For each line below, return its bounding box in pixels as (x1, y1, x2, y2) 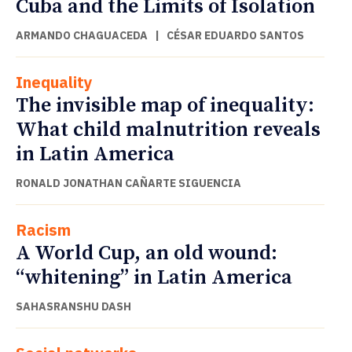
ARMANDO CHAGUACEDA (16, 27, 148, 42)
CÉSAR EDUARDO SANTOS (167, 27, 304, 42)
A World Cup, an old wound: (16, 240, 277, 266)
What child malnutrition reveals (16, 116, 321, 143)
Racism (16, 218, 71, 240)
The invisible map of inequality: (16, 92, 314, 119)
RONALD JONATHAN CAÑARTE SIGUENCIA (16, 175, 241, 190)
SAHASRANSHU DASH (16, 299, 131, 313)
